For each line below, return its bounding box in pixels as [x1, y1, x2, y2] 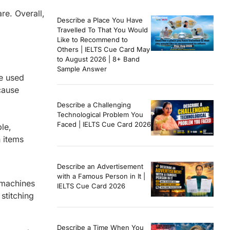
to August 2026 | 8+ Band [57, 55, 140, 64]
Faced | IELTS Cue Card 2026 [57, 120, 151, 129]
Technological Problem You [57, 110, 143, 119]
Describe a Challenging [57, 101, 131, 109]
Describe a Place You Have [57, 16, 143, 25]
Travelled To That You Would [57, 26, 148, 34]
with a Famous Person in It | [57, 171, 145, 180]
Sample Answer [57, 65, 107, 73]
